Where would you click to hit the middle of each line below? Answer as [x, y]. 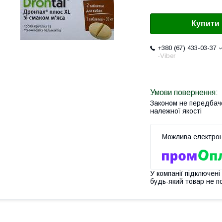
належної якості [176, 111]
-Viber [166, 56]
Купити [205, 24]
